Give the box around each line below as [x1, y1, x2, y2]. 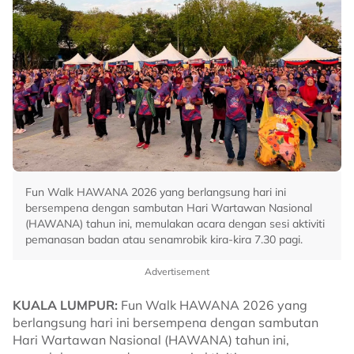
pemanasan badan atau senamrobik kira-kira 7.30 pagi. [25, 232, 303, 247]
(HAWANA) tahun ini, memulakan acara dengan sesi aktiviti [25, 217, 325, 231]
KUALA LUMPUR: [13, 297, 118, 313]
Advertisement [145, 265, 209, 277]
